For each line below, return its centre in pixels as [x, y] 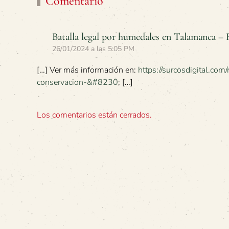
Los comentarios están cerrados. [94, 115]
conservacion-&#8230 [77, 82]
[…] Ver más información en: [87, 70]
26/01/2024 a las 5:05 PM [93, 49]
